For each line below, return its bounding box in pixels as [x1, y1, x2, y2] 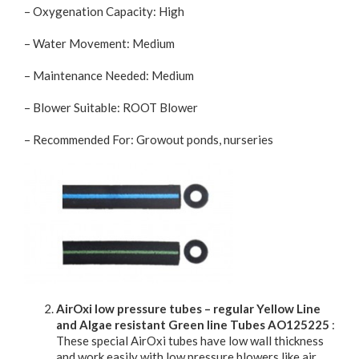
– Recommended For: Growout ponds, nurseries [24, 131, 273, 147]
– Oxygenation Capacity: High [24, 3, 184, 18]
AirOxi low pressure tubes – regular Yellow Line [56, 301, 321, 317]
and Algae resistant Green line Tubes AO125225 [56, 317, 329, 333]
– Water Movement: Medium [24, 35, 175, 50]
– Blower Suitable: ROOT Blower [24, 99, 198, 115]
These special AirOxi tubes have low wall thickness [56, 333, 324, 349]
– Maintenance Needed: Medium [24, 67, 194, 83]
